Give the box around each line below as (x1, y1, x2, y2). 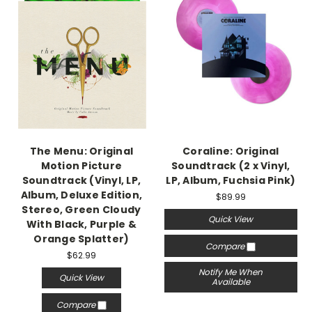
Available (211, 275, 250, 288)
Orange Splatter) (33, 232, 130, 246)
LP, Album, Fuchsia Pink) (166, 173, 296, 187)
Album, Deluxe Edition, (20, 188, 142, 202)
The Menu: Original (29, 144, 133, 158)
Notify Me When (198, 265, 263, 278)
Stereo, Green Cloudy (22, 203, 141, 217)
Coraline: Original (182, 144, 279, 158)
